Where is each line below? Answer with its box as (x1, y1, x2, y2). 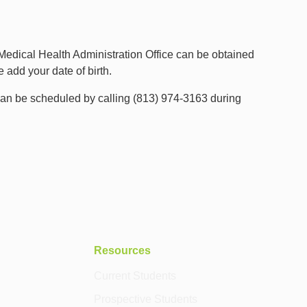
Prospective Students (93, 293, 197, 306)
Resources (93, 243, 151, 256)
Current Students (93, 270, 176, 282)
